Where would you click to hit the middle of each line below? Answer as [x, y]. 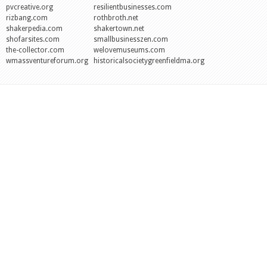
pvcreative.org [30, 7]
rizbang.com [27, 18]
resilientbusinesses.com [133, 7]
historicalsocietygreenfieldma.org [149, 61]
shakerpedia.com [34, 29]
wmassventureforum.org [47, 61]
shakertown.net [119, 29]
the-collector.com [35, 50]
